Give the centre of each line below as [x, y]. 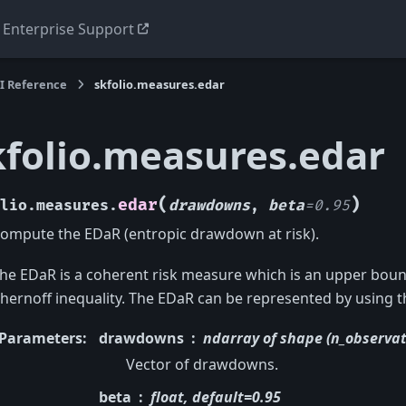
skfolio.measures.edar [160, 84]
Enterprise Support [68, 29]
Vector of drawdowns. [202, 365]
